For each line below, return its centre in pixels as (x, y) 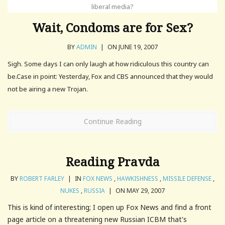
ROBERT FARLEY (42, 178)
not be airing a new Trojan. (48, 89)
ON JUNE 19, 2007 (132, 47)
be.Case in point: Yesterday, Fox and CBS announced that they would (110, 76)
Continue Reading (113, 121)
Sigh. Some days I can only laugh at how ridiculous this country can (108, 64)
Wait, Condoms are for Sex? (113, 27)
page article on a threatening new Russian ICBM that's (97, 219)
